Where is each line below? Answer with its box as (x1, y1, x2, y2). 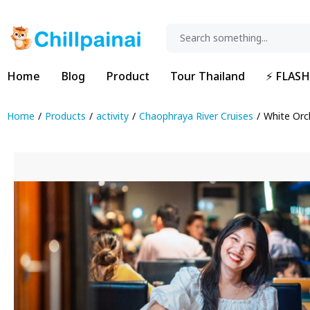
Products (45, 109, 86, 124)
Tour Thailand (170, 69, 245, 85)
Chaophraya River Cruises (139, 109, 253, 124)
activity (96, 109, 129, 124)
